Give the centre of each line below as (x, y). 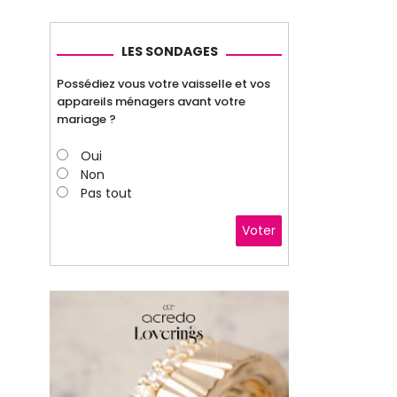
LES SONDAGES (169, 51)
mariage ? (86, 119)
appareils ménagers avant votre (151, 101)
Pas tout (106, 194)
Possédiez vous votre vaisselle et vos (163, 83)
